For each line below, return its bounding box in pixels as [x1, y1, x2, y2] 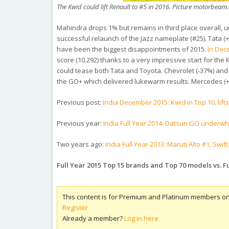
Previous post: [57, 98, 103, 107]
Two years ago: [57, 140, 106, 149]
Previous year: [57, 119, 104, 128]
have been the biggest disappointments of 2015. [57, 44, 208, 54]
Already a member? [62, 214, 125, 223]
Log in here [124, 214, 159, 223]
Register [62, 203, 88, 212]
